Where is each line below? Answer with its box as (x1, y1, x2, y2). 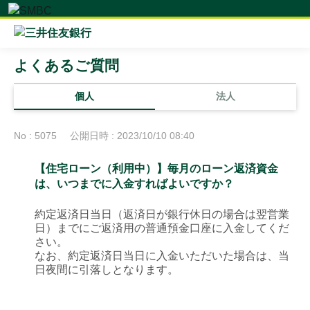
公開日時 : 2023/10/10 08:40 (70, 130, 194, 141)
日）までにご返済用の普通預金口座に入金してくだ (35, 222, 289, 234)
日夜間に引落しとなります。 (35, 264, 179, 275)
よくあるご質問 (14, 57, 119, 73)
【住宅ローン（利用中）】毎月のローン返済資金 (35, 163, 278, 174)
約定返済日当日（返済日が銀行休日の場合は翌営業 (35, 208, 289, 220)
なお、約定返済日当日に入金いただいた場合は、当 (35, 250, 289, 262)
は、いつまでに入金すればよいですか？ (35, 178, 234, 190)
